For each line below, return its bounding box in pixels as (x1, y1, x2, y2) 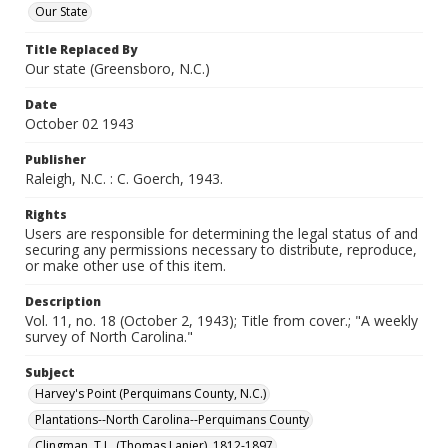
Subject (25, 364, 75, 381)
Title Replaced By (25, 41, 137, 58)
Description (25, 293, 101, 310)
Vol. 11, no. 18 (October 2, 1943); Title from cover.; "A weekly (25, 311, 418, 330)
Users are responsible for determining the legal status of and (25, 224, 418, 243)
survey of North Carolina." (25, 327, 193, 346)
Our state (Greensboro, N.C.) (25, 59, 210, 78)
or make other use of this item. (25, 256, 226, 275)
